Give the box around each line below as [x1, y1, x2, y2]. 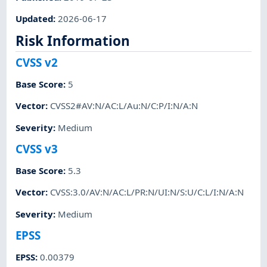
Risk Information [15, 32, 131, 51]
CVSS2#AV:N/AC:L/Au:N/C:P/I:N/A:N [50, 100, 198, 112]
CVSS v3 [15, 141, 58, 156]
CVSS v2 [15, 54, 58, 70]
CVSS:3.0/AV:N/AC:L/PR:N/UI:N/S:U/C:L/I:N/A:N [50, 186, 244, 198]
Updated [15, 12, 54, 24]
